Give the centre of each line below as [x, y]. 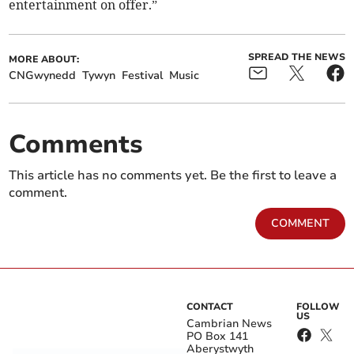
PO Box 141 [217, 337]
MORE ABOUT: [44, 60]
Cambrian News [229, 324]
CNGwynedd [43, 76]
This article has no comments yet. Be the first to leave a [173, 176]
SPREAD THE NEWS [296, 57]
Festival [143, 76]
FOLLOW [318, 307]
